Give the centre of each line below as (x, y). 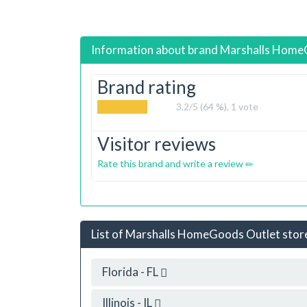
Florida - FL (131, 271)
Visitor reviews (157, 144)
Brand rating (147, 87)
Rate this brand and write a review (171, 163)
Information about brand (156, 50)
